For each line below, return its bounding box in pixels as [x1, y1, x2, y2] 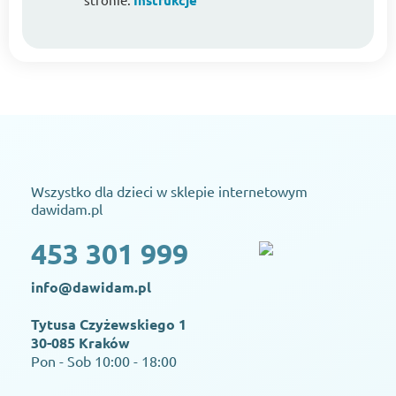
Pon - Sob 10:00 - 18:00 [31, 352, 177, 369]
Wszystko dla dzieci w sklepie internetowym [31, 182, 308, 200]
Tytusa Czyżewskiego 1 [31, 315, 187, 333]
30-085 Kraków [31, 333, 130, 352]
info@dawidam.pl [31, 278, 151, 296]
